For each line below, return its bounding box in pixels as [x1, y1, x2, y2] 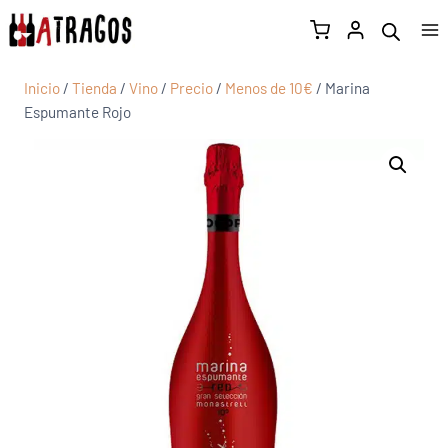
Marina [325, 79, 370, 97]
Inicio [24, 79, 60, 97]
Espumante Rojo [24, 103, 131, 121]
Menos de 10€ [225, 79, 313, 97]
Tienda [72, 79, 117, 97]
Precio [170, 79, 213, 97]
